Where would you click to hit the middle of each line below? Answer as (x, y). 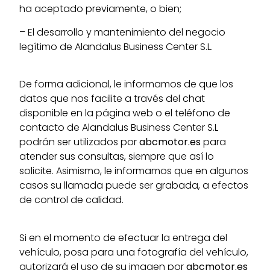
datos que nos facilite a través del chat (112, 99)
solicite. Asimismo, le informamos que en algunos (134, 171)
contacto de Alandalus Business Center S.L (119, 128)
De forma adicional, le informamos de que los (127, 84)
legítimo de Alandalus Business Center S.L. (116, 46)
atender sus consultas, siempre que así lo (117, 157)
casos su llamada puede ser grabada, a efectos (134, 186)
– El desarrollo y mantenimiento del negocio (123, 32)
